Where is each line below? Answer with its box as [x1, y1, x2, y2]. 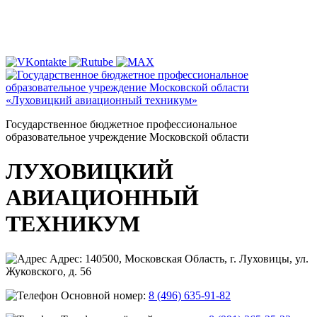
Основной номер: [61, 289, 149, 301]
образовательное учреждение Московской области [6, 131, 249, 143]
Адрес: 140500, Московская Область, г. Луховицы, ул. [50, 252, 309, 265]
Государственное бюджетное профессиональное [6, 118, 237, 130]
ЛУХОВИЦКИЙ [6, 158, 173, 185]
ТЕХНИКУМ [6, 211, 140, 237]
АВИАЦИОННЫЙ [6, 185, 199, 211]
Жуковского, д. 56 [6, 265, 91, 277]
